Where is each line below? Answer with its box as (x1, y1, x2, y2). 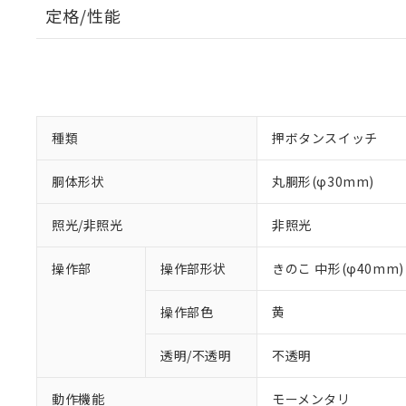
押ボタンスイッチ (272, 129, 378, 147)
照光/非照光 (52, 216, 123, 234)
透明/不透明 (160, 346, 232, 364)
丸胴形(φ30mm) (272, 172, 374, 190)
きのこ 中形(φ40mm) (272, 259, 404, 277)
